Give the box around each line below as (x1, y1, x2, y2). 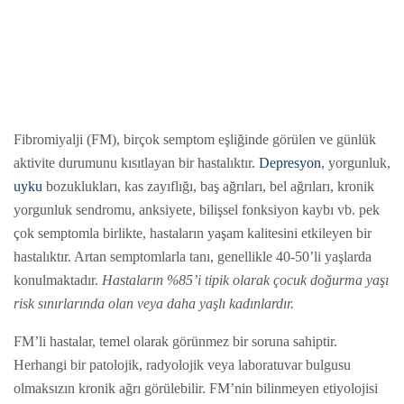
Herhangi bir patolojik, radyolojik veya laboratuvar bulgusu (14, 357, 351, 373)
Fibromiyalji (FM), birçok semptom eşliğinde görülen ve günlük (14, 132, 376, 148)
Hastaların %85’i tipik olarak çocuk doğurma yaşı (102, 272, 389, 289)
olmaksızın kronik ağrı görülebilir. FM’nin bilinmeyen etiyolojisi (14, 381, 378, 397)
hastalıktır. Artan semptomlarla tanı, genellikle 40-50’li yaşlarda (14, 249, 372, 265)
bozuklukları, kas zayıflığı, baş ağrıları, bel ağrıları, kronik (42, 179, 374, 195)
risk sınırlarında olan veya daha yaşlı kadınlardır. (14, 296, 294, 312)
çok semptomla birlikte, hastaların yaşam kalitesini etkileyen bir (14, 225, 372, 242)
